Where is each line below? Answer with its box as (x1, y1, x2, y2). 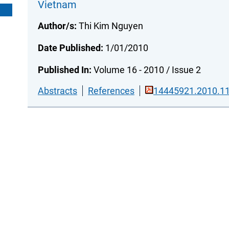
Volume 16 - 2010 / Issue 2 (91, 64, 201, 75)
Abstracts (38, 85, 77, 96)
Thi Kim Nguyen (77, 20, 143, 31)
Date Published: (38, 42, 103, 53)
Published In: (38, 64, 91, 75)
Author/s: (38, 20, 77, 31)
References (88, 85, 134, 96)
